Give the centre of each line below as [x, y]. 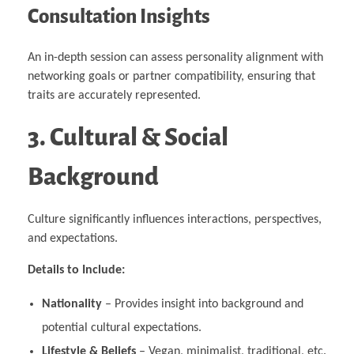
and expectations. [73, 238]
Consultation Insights [119, 16]
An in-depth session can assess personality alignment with [175, 57]
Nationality [72, 304]
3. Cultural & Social [128, 137]
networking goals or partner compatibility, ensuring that [171, 76]
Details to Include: [76, 270]
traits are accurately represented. [114, 95]
